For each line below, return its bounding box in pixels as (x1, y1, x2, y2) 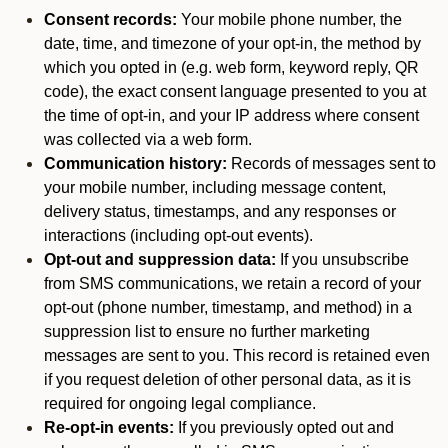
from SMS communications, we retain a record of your (44, 275, 421, 292)
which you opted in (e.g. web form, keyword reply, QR (44, 59, 419, 76)
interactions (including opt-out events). (44, 227, 313, 244)
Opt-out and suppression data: (44, 251, 276, 268)
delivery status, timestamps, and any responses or (44, 203, 396, 220)
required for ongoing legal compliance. (44, 395, 316, 412)
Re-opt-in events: (44, 419, 174, 436)
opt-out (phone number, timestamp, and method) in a (44, 299, 412, 316)
